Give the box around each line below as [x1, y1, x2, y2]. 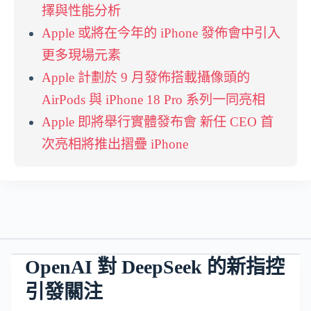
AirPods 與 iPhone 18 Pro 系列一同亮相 [42, 92, 265, 108]
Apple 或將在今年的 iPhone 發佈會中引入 [42, 26, 280, 41]
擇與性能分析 [42, 3, 121, 19]
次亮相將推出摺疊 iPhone [42, 137, 188, 152]
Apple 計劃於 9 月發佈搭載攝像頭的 [42, 70, 250, 85]
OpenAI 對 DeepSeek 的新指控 [25, 256, 285, 278]
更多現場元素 [42, 48, 121, 63]
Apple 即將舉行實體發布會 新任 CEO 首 [42, 115, 274, 130]
